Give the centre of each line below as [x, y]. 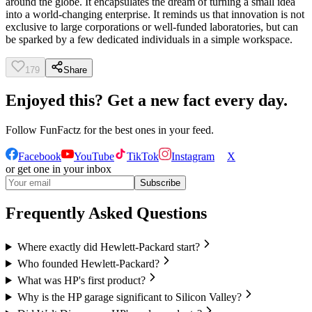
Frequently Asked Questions [106, 213]
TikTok [143, 157]
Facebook [40, 157]
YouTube [94, 157]
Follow [23, 130]
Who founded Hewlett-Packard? [88, 263]
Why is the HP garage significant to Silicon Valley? [129, 297]
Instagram [193, 157]
